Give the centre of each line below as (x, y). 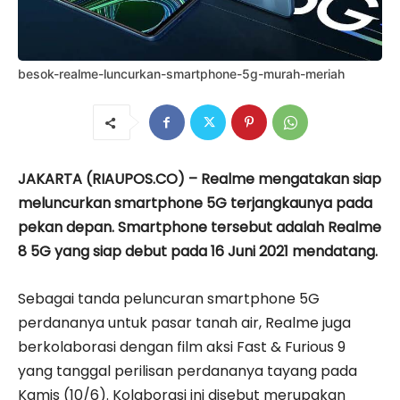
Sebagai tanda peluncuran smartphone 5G (169, 298)
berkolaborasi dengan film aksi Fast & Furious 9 (182, 346)
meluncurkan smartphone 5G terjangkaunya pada (195, 203)
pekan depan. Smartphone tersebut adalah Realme (200, 227)
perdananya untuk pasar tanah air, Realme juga (184, 322)
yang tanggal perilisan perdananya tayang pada (187, 371)
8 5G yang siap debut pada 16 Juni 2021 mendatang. (198, 251)
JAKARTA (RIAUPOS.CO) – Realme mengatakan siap (200, 179)
